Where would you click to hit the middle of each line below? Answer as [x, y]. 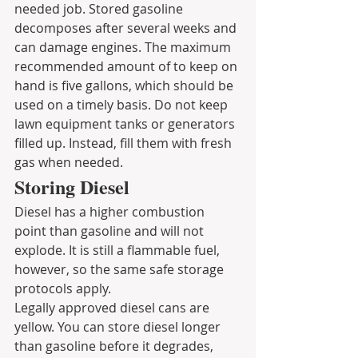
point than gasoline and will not [111, 231]
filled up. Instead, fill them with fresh [125, 143]
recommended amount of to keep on [127, 66]
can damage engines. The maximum [124, 47]
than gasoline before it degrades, [115, 346]
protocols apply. [63, 288]
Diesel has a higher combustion [111, 211]
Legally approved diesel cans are [113, 307]
